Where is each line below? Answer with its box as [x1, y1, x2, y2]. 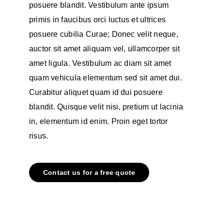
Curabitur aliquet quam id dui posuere [29, 88, 163, 97]
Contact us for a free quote [43, 169, 136, 177]
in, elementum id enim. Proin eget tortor [29, 117, 168, 126]
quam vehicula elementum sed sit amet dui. [29, 74, 182, 82]
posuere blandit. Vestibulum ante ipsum [29, 1, 169, 10]
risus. [29, 132, 48, 140]
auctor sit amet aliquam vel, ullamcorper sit [29, 45, 180, 53]
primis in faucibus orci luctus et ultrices [29, 15, 166, 24]
